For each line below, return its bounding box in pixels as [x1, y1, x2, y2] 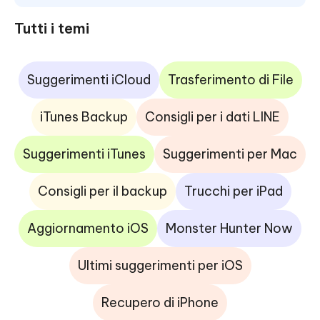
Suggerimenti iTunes [23, 146, 146, 162]
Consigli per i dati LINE [145, 109, 280, 125]
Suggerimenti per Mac [163, 146, 297, 162]
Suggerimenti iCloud [26, 71, 151, 88]
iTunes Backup [40, 109, 128, 125]
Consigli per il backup [37, 183, 167, 199]
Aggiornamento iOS [27, 220, 149, 236]
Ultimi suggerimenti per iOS [77, 257, 243, 274]
